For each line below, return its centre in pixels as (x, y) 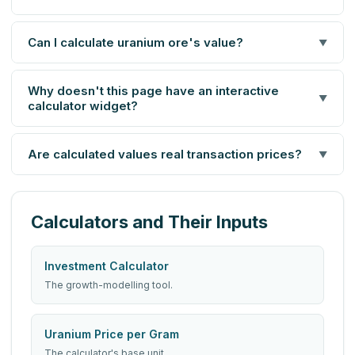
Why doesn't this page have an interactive (153, 91)
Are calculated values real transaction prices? (165, 155)
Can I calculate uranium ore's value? (136, 43)
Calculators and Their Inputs (149, 222)
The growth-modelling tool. (109, 285)
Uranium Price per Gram (112, 334)
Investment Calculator (107, 266)
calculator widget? (83, 106)
